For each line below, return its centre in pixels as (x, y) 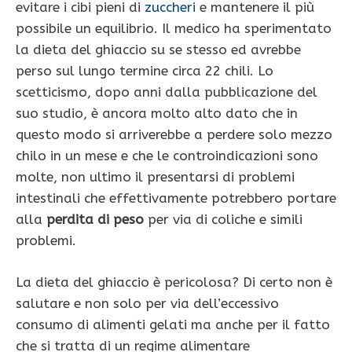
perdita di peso (93, 220)
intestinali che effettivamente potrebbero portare (176, 198)
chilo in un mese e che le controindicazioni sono (167, 156)
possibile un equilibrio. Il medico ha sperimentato (174, 29)
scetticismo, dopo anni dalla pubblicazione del (167, 92)
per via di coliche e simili (223, 220)
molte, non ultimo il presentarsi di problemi (155, 177)
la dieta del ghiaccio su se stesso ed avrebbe (158, 50)
